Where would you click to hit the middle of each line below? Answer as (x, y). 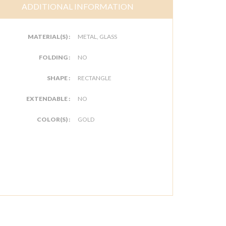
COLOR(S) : (53, 119)
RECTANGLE (95, 78)
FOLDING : (54, 57)
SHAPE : (59, 78)
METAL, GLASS (97, 37)
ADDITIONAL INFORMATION (78, 6)
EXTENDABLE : (48, 99)
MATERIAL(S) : (49, 37)
